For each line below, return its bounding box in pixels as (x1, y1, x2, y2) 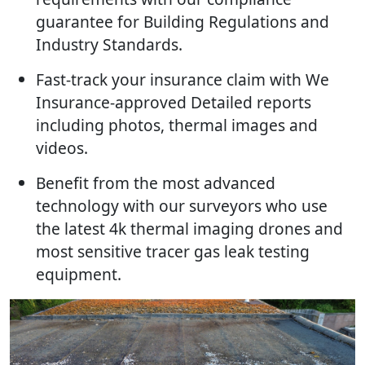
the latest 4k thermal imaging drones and (36, 218, 343, 240)
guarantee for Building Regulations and (36, 11, 329, 33)
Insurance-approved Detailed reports (36, 91, 311, 114)
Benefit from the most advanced (36, 172, 275, 195)
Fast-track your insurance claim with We (36, 68, 329, 91)
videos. (36, 137, 88, 160)
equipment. (36, 263, 121, 286)
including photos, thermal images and (36, 114, 318, 137)
